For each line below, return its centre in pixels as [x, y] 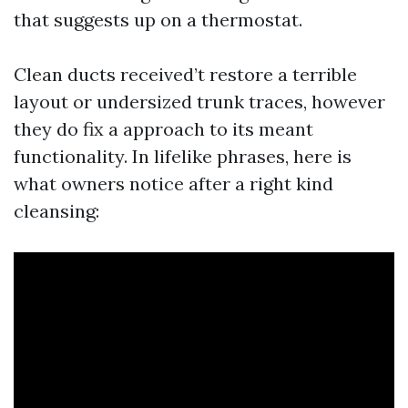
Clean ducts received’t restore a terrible [185, 74]
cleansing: [56, 211]
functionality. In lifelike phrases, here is [183, 156]
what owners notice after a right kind [173, 184]
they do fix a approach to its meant [163, 129]
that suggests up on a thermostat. [158, 20]
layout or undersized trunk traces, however [199, 102]
